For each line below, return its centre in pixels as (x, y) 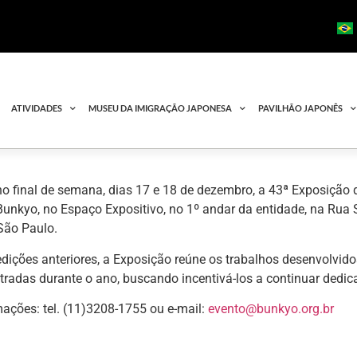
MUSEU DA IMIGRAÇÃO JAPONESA (161, 108)
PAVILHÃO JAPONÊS (301, 108)
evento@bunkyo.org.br (271, 309)
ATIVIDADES (37, 108)
